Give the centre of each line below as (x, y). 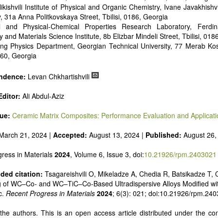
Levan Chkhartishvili (59, 76)
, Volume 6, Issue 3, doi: (107, 154)
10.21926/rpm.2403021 (180, 154)
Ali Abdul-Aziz (42, 96)
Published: (164, 135)
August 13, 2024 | (116, 135)
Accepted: (70, 135)
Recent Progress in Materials (50, 193)
